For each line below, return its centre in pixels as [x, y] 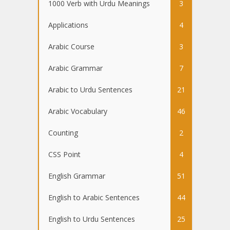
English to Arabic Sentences [94, 198]
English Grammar [77, 176]
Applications [68, 25]
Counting [63, 133]
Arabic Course [71, 47]
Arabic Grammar [75, 68]
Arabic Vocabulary [78, 111]
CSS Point [64, 155]
